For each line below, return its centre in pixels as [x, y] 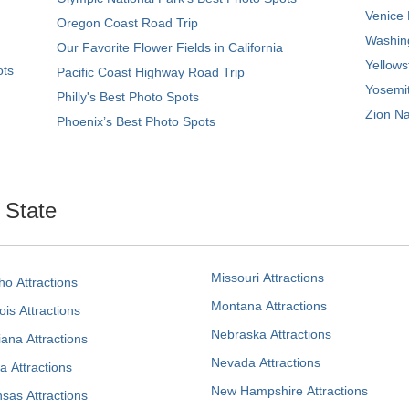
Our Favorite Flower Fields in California [170, 47]
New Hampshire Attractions [289, 390]
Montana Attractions [269, 305]
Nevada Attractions [266, 362]
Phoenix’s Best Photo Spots [136, 121]
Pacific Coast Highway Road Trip [151, 72]
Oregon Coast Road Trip [127, 23]
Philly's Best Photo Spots [128, 97]
